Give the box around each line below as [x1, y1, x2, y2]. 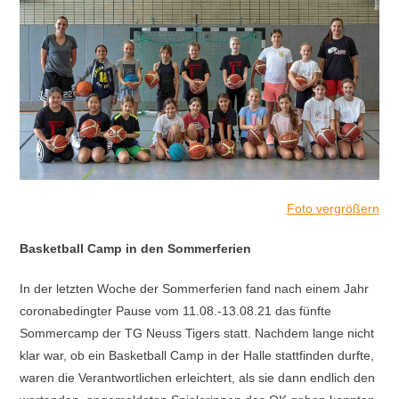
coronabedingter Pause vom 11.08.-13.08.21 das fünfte [20, 303, 332, 318]
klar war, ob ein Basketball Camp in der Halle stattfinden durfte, [20, 347, 375, 362]
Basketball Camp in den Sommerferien [20, 240, 252, 256]
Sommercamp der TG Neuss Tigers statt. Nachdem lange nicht [20, 325, 375, 340]
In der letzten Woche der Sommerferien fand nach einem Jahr [20, 281, 370, 296]
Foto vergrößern [286, 200, 379, 216]
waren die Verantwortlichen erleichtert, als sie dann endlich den [20, 370, 376, 385]
